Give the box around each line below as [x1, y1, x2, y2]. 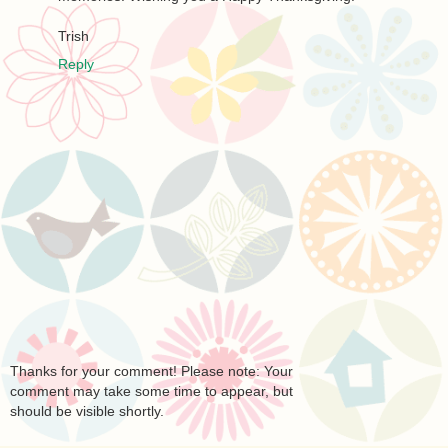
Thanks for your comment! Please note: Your [10, 363, 293, 380]
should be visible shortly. [10, 403, 164, 420]
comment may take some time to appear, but [10, 383, 293, 400]
